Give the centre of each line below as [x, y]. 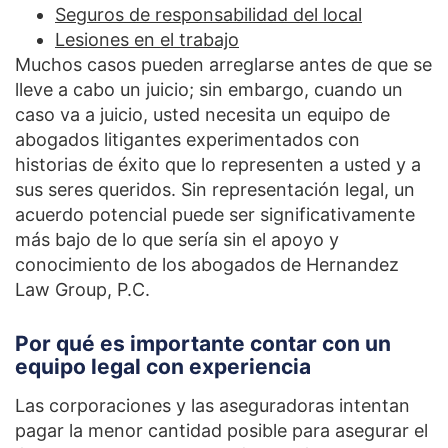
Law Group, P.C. [82, 290]
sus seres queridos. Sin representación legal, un [215, 190]
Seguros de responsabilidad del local [208, 15]
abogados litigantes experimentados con [187, 140]
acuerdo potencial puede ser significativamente [215, 215]
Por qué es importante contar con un [203, 344]
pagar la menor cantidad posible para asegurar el [221, 431]
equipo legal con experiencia [163, 367]
